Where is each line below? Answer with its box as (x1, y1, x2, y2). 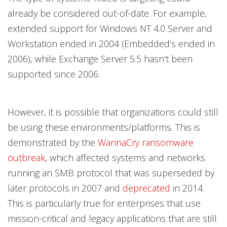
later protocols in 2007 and (8, 181, 123, 194)
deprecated (123, 181, 170, 194)
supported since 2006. (8, 67, 100, 80)
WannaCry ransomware (98, 136, 194, 148)
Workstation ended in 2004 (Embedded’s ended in (8, 37, 215, 50)
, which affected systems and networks (45, 151, 205, 164)
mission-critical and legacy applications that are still (8, 212, 217, 224)
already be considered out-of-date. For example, (8, 7, 207, 19)
